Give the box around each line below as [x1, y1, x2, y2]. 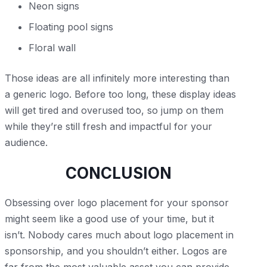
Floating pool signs [29, 20, 113, 33]
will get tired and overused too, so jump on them [5, 104, 223, 116]
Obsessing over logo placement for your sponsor [5, 197, 229, 209]
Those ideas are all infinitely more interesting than [5, 72, 229, 84]
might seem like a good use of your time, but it [5, 213, 214, 225]
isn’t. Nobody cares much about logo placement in [5, 229, 234, 241]
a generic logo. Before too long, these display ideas [5, 88, 236, 100]
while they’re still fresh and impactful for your [5, 120, 212, 132]
